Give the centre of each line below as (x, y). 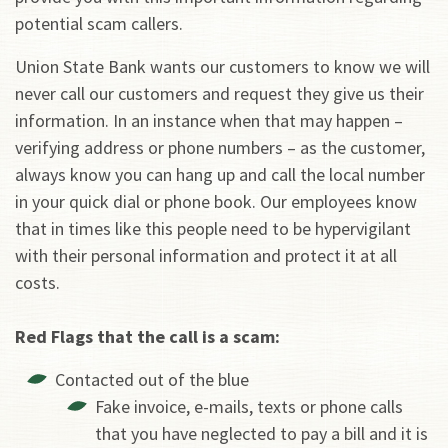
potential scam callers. (101, 23)
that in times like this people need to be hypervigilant (213, 228)
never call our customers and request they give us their (219, 93)
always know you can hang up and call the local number (220, 174)
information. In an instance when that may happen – (209, 120)
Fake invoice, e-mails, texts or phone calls (249, 406)
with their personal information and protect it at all (206, 255)
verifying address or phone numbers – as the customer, (220, 147)
